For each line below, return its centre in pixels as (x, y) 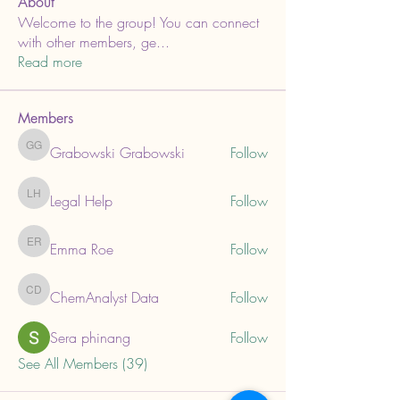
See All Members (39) (83, 363)
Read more (50, 61)
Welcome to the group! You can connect (138, 22)
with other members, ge (87, 42)
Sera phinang (90, 337)
